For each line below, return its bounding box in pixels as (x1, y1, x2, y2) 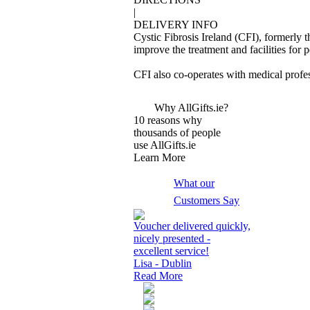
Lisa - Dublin (134, 257, 192, 269)
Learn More (134, 152, 185, 163)
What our (174, 177, 215, 189)
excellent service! (134, 245, 209, 257)
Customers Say (174, 194, 239, 206)
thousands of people (134, 127, 221, 138)
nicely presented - (134, 232, 210, 244)
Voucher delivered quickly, (134, 220, 250, 232)
